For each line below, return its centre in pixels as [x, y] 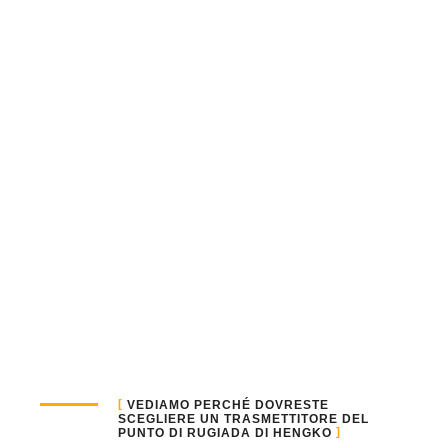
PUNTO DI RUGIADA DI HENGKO [224, 432]
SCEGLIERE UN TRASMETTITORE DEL [243, 418]
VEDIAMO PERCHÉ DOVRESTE [227, 404]
